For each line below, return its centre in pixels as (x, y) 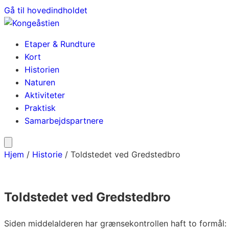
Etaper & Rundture (60, 44)
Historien (42, 70)
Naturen (40, 82)
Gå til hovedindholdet (46, 10)
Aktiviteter (45, 95)
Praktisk (40, 108)
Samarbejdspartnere (64, 121)
